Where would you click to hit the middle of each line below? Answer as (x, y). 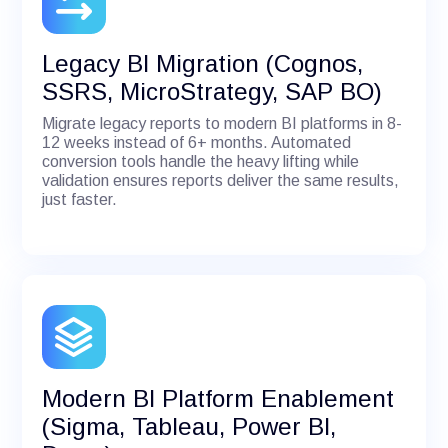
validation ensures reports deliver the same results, (221, 180)
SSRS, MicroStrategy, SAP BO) (212, 91)
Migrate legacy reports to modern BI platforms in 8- (222, 123)
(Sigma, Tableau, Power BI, (189, 426)
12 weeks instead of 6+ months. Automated (197, 142)
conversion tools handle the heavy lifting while (201, 161)
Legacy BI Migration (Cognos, (203, 63)
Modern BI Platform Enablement (218, 398)
